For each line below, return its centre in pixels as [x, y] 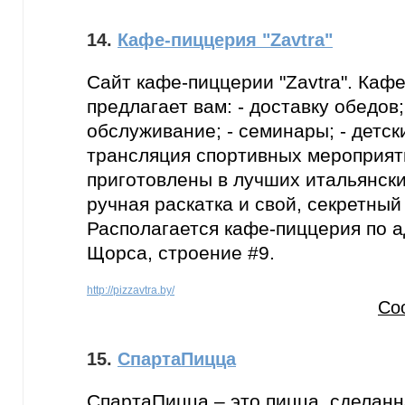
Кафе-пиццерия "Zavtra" [225, 40]
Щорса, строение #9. [181, 253]
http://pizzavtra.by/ [131, 290]
